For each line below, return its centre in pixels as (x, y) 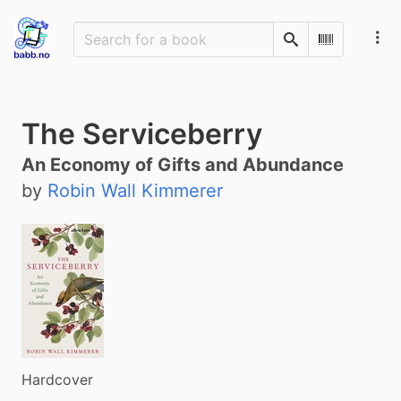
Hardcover (57, 380)
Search (310, 46)
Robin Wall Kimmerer (135, 191)
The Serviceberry (142, 134)
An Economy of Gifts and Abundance (183, 165)
